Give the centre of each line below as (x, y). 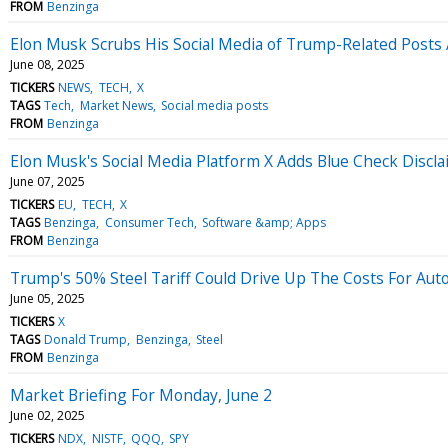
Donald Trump (86, 339)
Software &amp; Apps (263, 222)
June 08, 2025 (47, 64)
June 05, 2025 (47, 298)
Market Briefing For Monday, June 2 (141, 394)
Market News (116, 105)
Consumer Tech (149, 222)
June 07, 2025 (47, 181)
